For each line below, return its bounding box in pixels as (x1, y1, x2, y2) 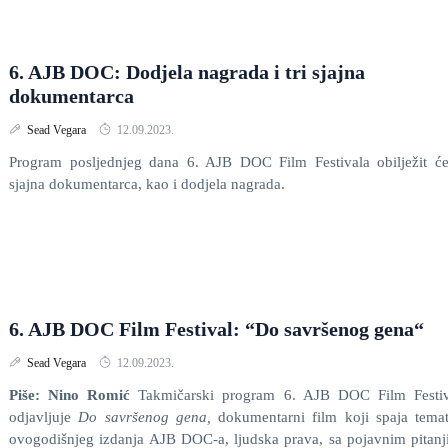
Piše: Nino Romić (9, 387, 139, 403)
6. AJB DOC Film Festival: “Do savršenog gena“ (9, 318, 424, 340)
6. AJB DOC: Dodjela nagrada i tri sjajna (9, 61, 365, 83)
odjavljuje (9, 409, 79, 425)
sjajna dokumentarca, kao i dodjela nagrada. (9, 176, 285, 192)
